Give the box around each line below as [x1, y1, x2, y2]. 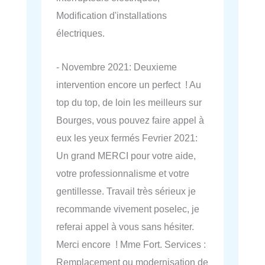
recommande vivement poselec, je [56, 203, 199, 214]
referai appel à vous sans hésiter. [56, 221, 194, 232]
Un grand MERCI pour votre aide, [56, 150, 196, 161]
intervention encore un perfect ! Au [56, 79, 201, 90]
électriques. [56, 28, 105, 39]
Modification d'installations [56, 10, 167, 21]
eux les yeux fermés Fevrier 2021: [56, 132, 198, 143]
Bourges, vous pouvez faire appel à [56, 114, 204, 125]
